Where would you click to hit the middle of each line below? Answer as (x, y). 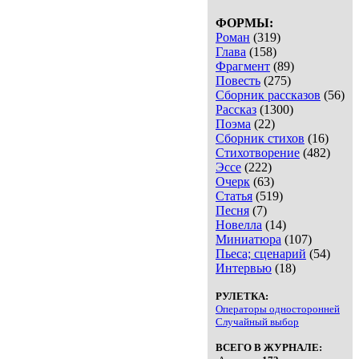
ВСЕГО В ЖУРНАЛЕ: (269, 348)
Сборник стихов (260, 139)
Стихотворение (258, 153)
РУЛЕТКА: (242, 296)
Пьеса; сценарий (261, 254)
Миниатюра (248, 240)
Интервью (244, 268)
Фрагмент (243, 67)
